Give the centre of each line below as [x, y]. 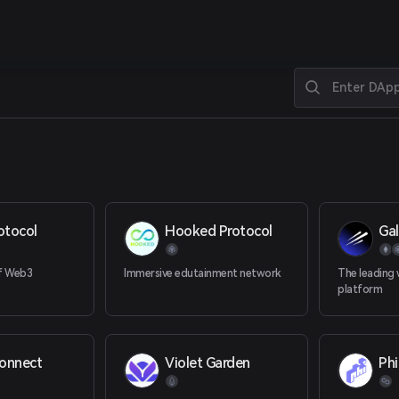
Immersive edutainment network [202, 273]
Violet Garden [208, 363]
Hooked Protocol [219, 231]
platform [360, 289]
